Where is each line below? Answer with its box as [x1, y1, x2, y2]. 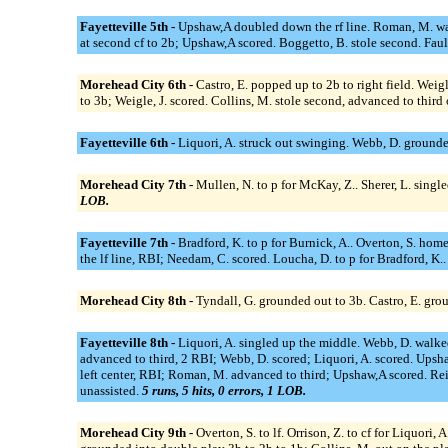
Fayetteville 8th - [79, 334, 178, 350]
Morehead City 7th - [79, 176, 196, 192]
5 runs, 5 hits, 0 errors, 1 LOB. [141, 382, 306, 398]
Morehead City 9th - [79, 424, 196, 440]
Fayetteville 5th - [79, 18, 178, 34]
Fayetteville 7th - [79, 234, 178, 250]
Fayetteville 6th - [79, 134, 178, 150]
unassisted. [79, 382, 142, 398]
